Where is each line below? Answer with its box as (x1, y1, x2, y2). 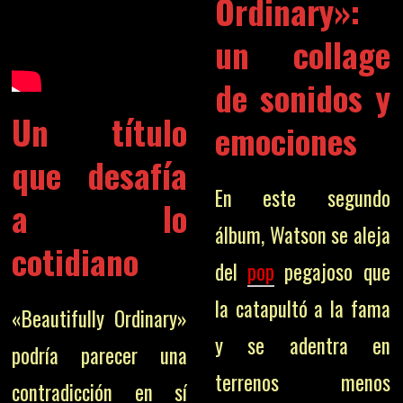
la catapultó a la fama (214, 293, 390, 324)
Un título (12, 106, 188, 157)
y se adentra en (214, 330, 390, 361)
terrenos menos (214, 367, 390, 398)
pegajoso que (273, 256, 390, 287)
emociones (214, 115, 357, 166)
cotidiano (12, 236, 139, 286)
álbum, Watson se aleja (214, 219, 390, 250)
